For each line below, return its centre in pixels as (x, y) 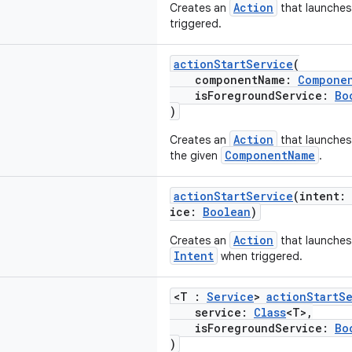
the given (195, 156)
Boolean (227, 212)
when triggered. (260, 256)
